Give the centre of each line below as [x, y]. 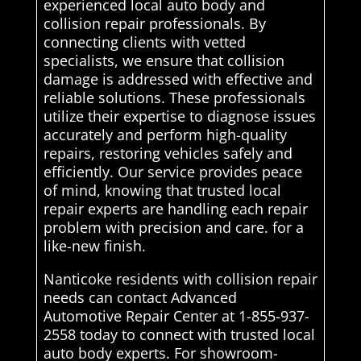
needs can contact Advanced [140, 297]
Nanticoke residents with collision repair [180, 278]
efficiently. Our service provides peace [172, 171]
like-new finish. [94, 245]
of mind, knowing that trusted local [162, 190]
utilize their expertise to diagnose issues [179, 116]
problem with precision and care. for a [173, 227]
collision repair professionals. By [154, 23]
